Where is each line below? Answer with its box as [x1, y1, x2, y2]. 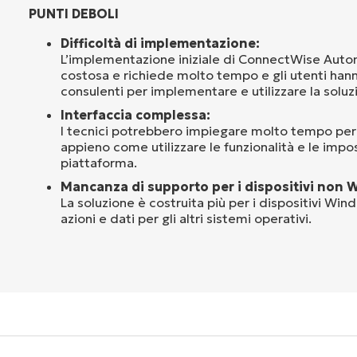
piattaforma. [61, 154, 137, 171]
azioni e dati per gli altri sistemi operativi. [61, 210, 312, 226]
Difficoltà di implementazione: [61, 34, 260, 51]
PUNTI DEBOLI [29, 5, 119, 22]
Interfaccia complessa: [61, 106, 210, 123]
